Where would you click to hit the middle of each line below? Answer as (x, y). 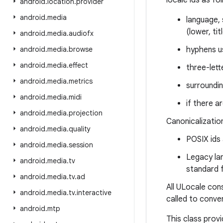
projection (86, 113)
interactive (94, 193)
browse (81, 49)
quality (80, 129)
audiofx (81, 33)
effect (78, 65)
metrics (81, 81)
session (81, 145)
